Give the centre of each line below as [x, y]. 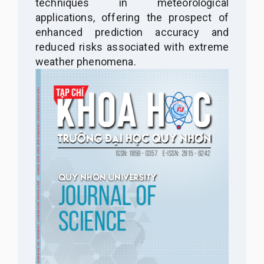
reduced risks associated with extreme [132, 47]
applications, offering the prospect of [132, 17]
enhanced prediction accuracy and [132, 32]
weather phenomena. [86, 61]
